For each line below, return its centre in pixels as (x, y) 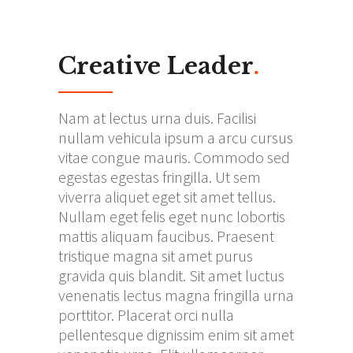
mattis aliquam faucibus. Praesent (166, 236)
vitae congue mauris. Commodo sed (174, 158)
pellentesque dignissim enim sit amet (176, 335)
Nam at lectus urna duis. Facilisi (157, 118)
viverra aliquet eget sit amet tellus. (167, 197)
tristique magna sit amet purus (156, 256)
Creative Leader (156, 67)
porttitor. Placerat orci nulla (146, 315)
